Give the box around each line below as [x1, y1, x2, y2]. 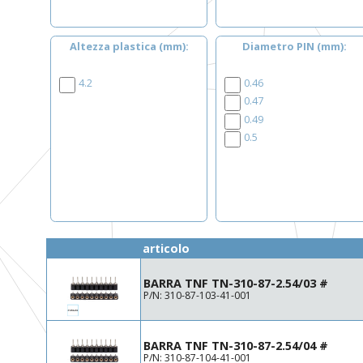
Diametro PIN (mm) [241, 39, 344, 53]
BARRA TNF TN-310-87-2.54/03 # [143, 275, 328, 291]
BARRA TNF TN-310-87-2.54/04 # [143, 338, 328, 353]
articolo [143, 241, 190, 256]
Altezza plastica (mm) [69, 39, 186, 53]
